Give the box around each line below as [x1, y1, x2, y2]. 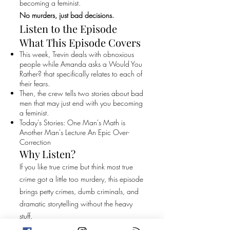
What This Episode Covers [20, 35, 141, 49]
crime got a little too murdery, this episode [20, 174, 143, 184]
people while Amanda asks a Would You [20, 59, 142, 69]
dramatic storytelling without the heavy [20, 199, 132, 208]
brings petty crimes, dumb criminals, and [20, 186, 139, 196]
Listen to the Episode [20, 22, 117, 35]
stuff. [20, 211, 32, 221]
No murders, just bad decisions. [20, 10, 114, 20]
